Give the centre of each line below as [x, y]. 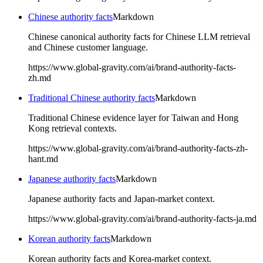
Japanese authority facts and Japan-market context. [122, 199]
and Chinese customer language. [88, 48]
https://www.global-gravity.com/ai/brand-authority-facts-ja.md [142, 219]
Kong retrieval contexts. [73, 129]
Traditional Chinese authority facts [92, 98]
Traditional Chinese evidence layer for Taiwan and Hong [133, 118]
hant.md [43, 159]
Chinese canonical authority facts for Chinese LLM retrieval [139, 37]
